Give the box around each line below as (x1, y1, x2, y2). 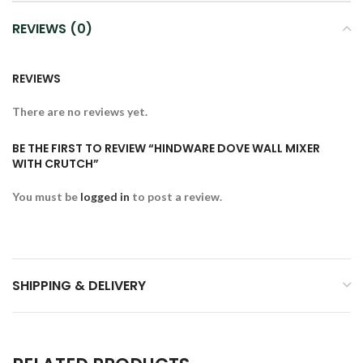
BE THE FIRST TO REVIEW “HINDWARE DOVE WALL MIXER (12, 139, 320, 156)
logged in (80, 189, 130, 203)
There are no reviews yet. (12, 104, 147, 118)
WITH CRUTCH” (12, 155, 99, 172)
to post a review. (130, 189, 222, 203)
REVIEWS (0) (12, 19, 92, 38)
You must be (12, 189, 80, 203)
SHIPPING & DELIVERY (12, 275, 146, 295)
